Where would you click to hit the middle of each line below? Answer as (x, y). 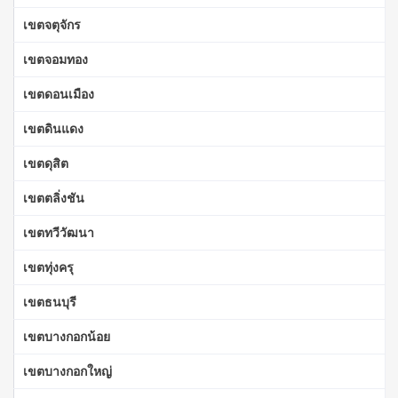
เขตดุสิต (46, 163)
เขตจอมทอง (56, 59)
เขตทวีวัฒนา (59, 232)
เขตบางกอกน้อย (67, 336)
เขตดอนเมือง (59, 93)
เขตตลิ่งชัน (54, 197)
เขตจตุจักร (52, 24)
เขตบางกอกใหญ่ (68, 370)
